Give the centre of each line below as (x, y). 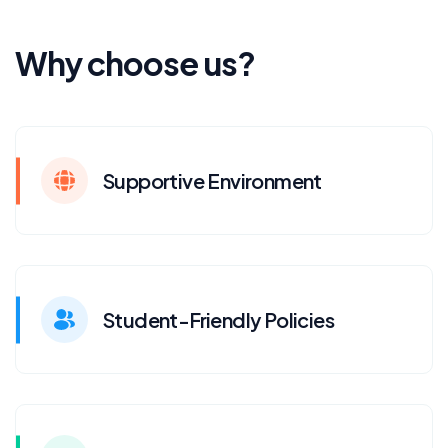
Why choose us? (135, 63)
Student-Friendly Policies (218, 319)
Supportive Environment (212, 180)
